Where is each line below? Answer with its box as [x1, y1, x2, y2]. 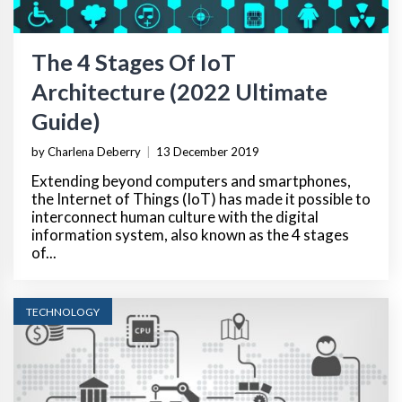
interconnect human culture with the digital [31, 207, 319, 227]
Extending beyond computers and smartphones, [31, 171, 351, 191]
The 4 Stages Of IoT [31, 48, 236, 76]
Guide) [31, 108, 100, 135]
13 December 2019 [156, 144, 259, 160]
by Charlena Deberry [31, 144, 141, 160]
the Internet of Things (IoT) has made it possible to [31, 189, 371, 209]
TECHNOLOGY [26, 305, 100, 319]
